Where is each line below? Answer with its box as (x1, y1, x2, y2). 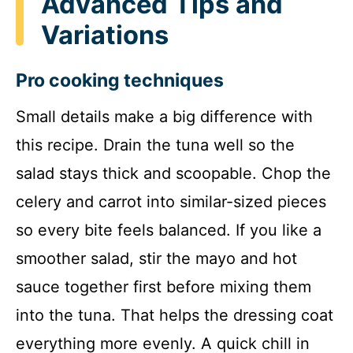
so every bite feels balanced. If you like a (16, 221, 321, 240)
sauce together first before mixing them (16, 277, 311, 297)
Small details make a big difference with (16, 107, 313, 127)
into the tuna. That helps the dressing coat (16, 306, 333, 325)
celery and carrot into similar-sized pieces (16, 192, 326, 212)
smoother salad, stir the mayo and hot (16, 249, 297, 269)
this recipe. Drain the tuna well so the (16, 136, 295, 155)
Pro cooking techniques (16, 69, 224, 91)
